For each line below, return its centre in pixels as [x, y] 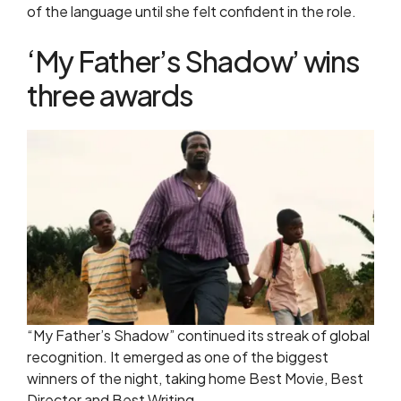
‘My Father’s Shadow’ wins [193, 61]
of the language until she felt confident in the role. [192, 12]
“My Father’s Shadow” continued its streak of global [198, 336]
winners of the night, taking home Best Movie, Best [195, 379]
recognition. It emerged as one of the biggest [178, 357]
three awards [110, 95]
